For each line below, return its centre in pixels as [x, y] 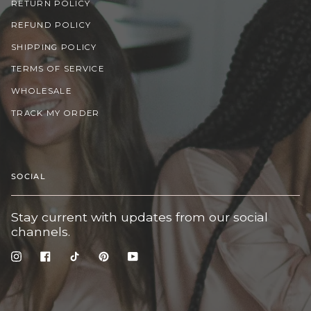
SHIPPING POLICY [54, 47]
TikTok [97, 255]
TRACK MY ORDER [56, 113]
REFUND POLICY [51, 25]
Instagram [48, 255]
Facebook [78, 255]
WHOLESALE [41, 91]
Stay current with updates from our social [140, 217]
